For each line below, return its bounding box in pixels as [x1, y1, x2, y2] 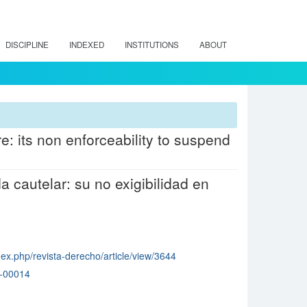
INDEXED [69, 39, 104, 50]
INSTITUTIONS [125, 39, 179, 50]
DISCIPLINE [5, 39, 49, 50]
